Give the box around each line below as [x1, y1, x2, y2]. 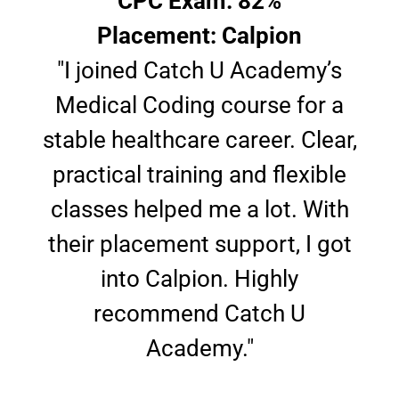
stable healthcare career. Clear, [42, 126, 357, 153]
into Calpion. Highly [101, 265, 298, 292]
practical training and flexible [53, 161, 346, 188]
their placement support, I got [47, 231, 352, 257]
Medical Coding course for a [55, 92, 344, 118]
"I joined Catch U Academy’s [57, 57, 342, 84]
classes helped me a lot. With [50, 196, 349, 223]
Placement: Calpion [97, 22, 302, 49]
